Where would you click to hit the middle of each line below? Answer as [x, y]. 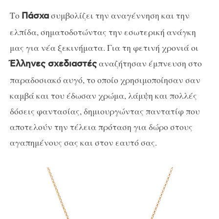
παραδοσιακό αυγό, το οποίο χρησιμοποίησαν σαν [105, 79]
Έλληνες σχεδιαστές [53, 64]
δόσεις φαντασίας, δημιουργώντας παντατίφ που [105, 111]
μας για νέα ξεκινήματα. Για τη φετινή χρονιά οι [104, 47]
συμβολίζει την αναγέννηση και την [119, 15]
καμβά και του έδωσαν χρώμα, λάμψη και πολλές [103, 95]
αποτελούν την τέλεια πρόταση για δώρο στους [101, 126]
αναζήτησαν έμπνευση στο [149, 63]
